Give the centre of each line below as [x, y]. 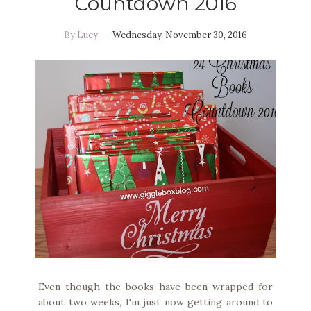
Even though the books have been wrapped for [155, 287]
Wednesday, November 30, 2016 [180, 35]
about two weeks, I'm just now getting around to [155, 302]
